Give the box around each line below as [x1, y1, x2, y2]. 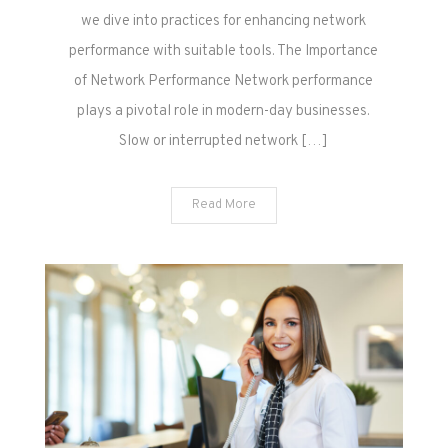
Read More [191, 197, 256, 214]
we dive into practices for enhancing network [81, 12, 367, 32]
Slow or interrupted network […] [119, 132, 329, 152]
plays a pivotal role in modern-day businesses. [77, 102, 371, 122]
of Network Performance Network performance [74, 72, 374, 92]
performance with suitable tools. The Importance [69, 42, 379, 62]
